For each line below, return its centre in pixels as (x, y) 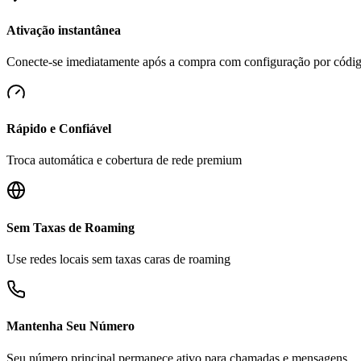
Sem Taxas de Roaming (71, 227)
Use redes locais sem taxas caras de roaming (118, 259)
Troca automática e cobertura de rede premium (124, 160)
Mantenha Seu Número (71, 326)
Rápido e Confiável (59, 129)
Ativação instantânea (64, 30)
